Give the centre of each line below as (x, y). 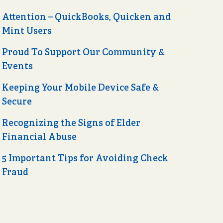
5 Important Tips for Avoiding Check (85, 159)
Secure (17, 102)
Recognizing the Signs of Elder (71, 123)
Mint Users (27, 31)
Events (17, 66)
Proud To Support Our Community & (83, 53)
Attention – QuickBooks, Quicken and (86, 17)
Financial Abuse (39, 137)
